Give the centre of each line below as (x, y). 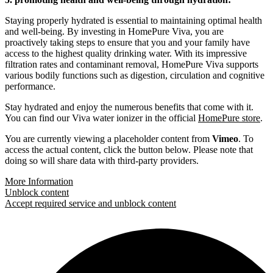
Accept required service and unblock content (90, 203)
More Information (39, 181)
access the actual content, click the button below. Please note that (129, 149)
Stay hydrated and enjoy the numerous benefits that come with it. (129, 107)
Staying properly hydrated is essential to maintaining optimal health (133, 20)
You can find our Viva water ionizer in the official (101, 118)
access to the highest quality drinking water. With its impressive (126, 53)
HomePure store (229, 118)
